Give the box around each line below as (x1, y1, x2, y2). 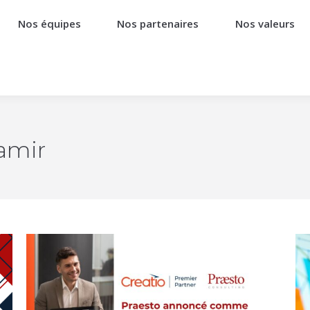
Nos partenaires (117, 17, 199, 30)
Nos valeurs (235, 17, 295, 30)
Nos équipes (18, 17, 82, 30)
